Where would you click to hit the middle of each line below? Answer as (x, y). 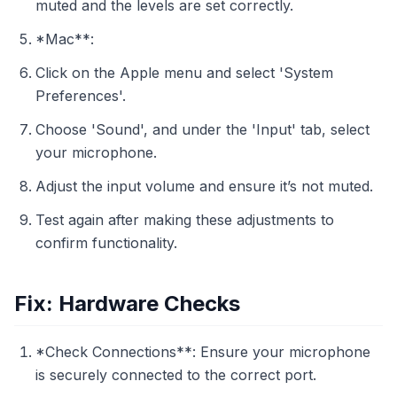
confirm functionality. (106, 243)
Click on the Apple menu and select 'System (184, 73)
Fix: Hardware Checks (127, 304)
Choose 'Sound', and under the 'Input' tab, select (202, 129)
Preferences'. (81, 96)
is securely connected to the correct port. (176, 375)
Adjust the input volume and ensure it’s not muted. (204, 186)
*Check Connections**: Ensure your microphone (203, 352)
